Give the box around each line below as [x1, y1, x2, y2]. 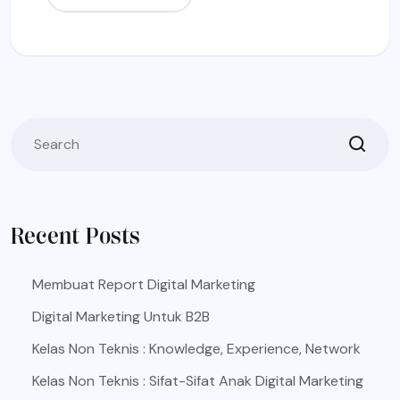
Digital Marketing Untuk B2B [32, 307, 210, 326]
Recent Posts [11, 223, 140, 249]
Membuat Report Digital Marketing [32, 275, 255, 294]
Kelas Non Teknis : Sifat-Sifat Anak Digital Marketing [32, 371, 363, 390]
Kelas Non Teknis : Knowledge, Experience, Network [32, 339, 361, 358]
